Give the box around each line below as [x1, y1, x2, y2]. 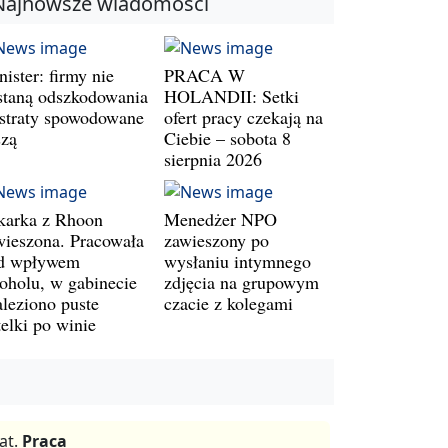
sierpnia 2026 [164, 146, 262, 171]
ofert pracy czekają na [164, 104, 323, 129]
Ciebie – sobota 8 [164, 125, 291, 150]
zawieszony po [164, 227, 269, 252]
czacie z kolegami [164, 290, 293, 315]
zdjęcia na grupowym [164, 269, 319, 294]
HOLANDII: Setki [164, 83, 299, 108]
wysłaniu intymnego [164, 248, 311, 273]
